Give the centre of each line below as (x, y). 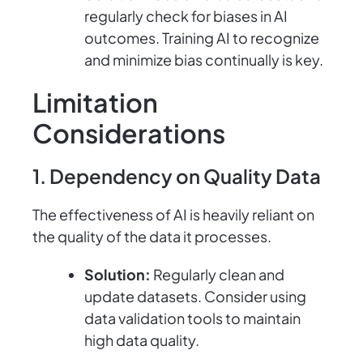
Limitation (95, 102)
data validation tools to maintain (192, 318)
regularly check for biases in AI (186, 16)
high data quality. (142, 340)
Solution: (117, 275)
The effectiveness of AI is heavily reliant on (173, 215)
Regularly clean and (218, 275)
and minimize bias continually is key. (204, 60)
